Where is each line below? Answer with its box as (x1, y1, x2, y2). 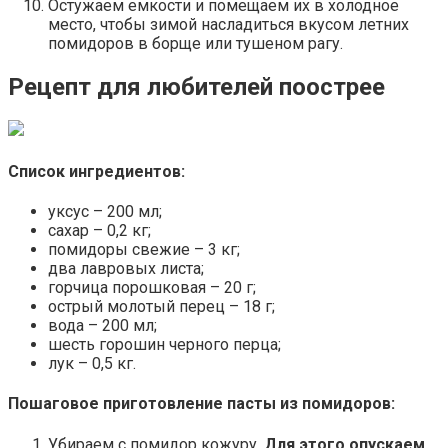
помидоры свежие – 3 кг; (48, 240, 240, 259)
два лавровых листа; (48, 259, 204, 278)
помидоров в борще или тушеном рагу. (48, 33, 343, 53)
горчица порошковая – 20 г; (48, 278, 256, 297)
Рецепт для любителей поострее (8, 72, 385, 101)
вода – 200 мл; (48, 316, 157, 335)
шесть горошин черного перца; (48, 335, 281, 354)
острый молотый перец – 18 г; (48, 297, 275, 316)
